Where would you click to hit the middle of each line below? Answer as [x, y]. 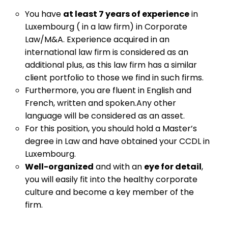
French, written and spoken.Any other [100, 103]
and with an [119, 167]
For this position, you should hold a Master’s [111, 129]
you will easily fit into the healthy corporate [111, 179]
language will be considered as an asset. [105, 116]
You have [44, 14]
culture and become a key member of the [109, 192]
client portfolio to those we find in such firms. [114, 78]
